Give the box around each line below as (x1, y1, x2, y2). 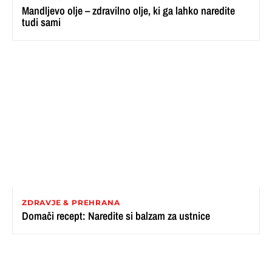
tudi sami (22, 14, 61, 30)
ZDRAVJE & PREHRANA (22, 197, 120, 207)
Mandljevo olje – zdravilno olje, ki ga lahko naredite (22, 2, 235, 18)
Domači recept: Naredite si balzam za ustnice (22, 208, 210, 223)
